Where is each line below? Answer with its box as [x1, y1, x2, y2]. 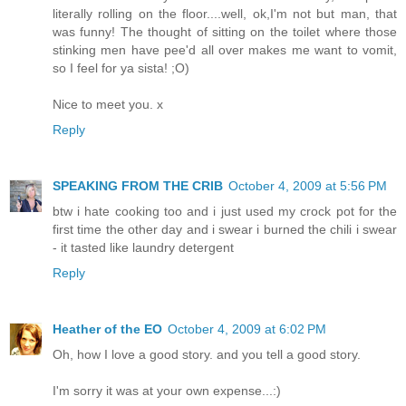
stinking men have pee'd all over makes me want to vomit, [53, 42, 397, 57]
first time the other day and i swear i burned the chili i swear [53, 221, 397, 237]
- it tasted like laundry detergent [53, 239, 234, 255]
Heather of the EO [53, 321, 162, 336]
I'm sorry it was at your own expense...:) [53, 382, 281, 398]
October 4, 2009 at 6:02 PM [168, 321, 326, 336]
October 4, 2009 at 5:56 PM [228, 178, 387, 193]
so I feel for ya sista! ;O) [53, 60, 189, 75]
